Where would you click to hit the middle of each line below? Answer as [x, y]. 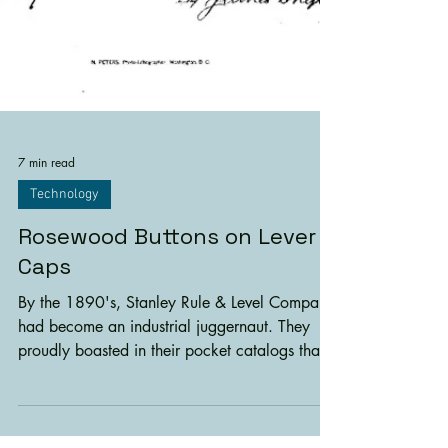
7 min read [46, 328]
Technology [64, 359]
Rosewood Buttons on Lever [167, 400]
